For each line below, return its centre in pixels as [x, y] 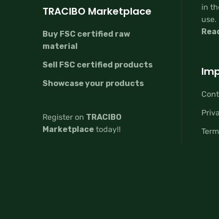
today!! [107, 129]
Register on [64, 117]
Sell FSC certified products [98, 65]
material [60, 46]
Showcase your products [93, 83]
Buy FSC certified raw [86, 34]
